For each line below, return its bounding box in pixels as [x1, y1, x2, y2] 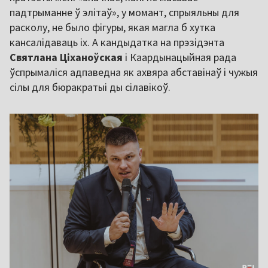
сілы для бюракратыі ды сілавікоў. [10, 80, 170, 95]
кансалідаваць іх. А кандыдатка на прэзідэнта [10, 35, 224, 50]
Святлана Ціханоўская [10, 50, 123, 65]
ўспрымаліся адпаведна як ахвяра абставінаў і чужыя [10, 65, 258, 80]
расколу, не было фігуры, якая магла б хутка [10, 20, 215, 35]
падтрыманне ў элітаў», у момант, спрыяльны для [10, 5, 239, 20]
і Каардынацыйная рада [123, 50, 236, 65]
